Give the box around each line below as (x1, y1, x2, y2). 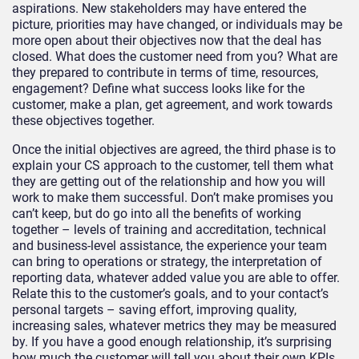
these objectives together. (12, 112, 155, 128)
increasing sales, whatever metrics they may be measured (12, 317, 337, 333)
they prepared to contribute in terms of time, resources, (12, 64, 318, 80)
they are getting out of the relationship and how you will (12, 173, 325, 189)
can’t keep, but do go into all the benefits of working (12, 205, 301, 221)
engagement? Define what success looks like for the (12, 80, 305, 96)
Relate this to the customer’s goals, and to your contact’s (12, 285, 329, 301)
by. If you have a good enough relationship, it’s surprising (12, 333, 332, 349)
